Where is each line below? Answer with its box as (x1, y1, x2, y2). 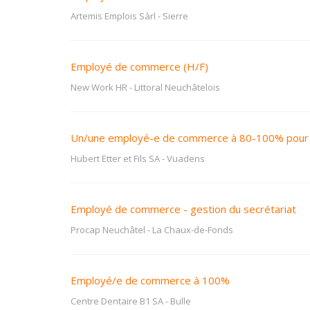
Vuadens (167, 152, 205, 165)
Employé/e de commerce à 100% (71, 273, 230, 287)
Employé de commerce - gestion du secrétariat (71, 202, 296, 216)
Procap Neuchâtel (71, 224, 145, 236)
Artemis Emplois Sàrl (71, 10, 156, 22)
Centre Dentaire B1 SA (71, 295, 163, 307)
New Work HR (71, 81, 127, 93)
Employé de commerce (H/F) (71, 60, 208, 73)
